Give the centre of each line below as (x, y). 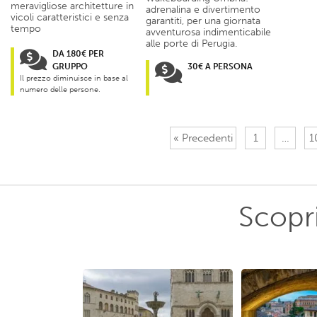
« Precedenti (203, 138)
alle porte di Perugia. (191, 44)
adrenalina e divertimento (203, 10)
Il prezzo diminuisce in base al (74, 79)
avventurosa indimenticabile (208, 33)
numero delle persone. (60, 90)
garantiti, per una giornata (203, 21)
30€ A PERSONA (220, 67)
